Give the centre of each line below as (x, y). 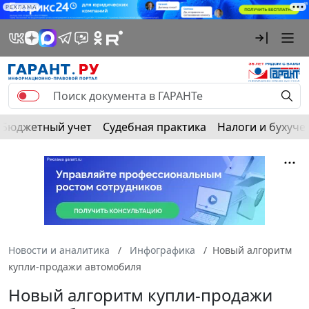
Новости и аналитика (59, 250)
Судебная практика (154, 127)
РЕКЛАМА (21, 7)
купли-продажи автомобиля (75, 267)
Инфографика (162, 250)
